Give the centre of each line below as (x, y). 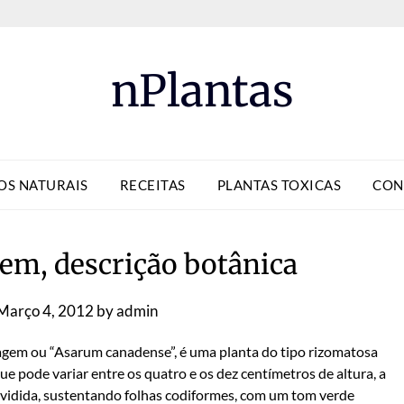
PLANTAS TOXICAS (279, 185)
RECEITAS (152, 185)
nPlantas (202, 91)
